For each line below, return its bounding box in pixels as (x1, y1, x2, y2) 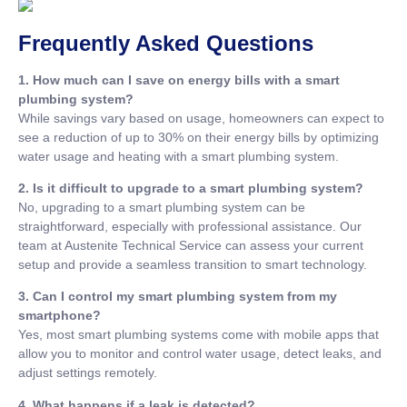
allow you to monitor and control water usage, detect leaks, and (18, 346, 382, 362)
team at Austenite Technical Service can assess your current (18, 237, 363, 253)
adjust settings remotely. (18, 365, 157, 381)
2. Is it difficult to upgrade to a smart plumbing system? (18, 180, 363, 195)
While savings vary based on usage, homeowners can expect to (18, 110, 384, 125)
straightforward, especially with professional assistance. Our (18, 218, 362, 233)
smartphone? (18, 308, 101, 323)
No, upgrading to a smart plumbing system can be (18, 199, 305, 214)
